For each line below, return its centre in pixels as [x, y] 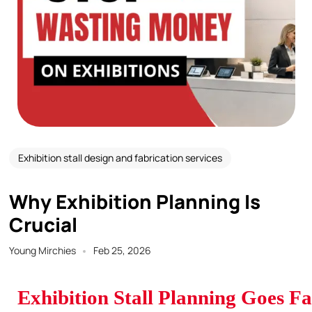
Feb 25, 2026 [122, 251]
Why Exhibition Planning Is [134, 201]
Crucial [43, 224]
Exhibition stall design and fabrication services [120, 158]
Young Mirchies [42, 251]
